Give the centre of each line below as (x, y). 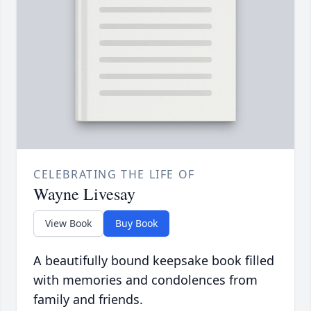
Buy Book (136, 224)
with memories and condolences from (145, 280)
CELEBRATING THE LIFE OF (114, 175)
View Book (68, 224)
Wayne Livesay (84, 194)
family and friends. (88, 300)
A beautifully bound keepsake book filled (154, 261)
